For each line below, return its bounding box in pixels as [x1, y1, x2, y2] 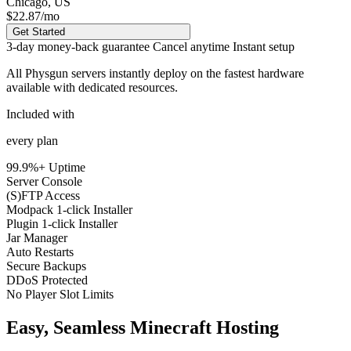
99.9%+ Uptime [6, 161, 85, 175]
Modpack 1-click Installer [6, 203, 132, 217]
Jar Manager [6, 231, 67, 245]
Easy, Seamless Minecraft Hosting [6, 317, 279, 338]
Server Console [6, 175, 82, 189]
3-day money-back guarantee [6, 40, 150, 54]
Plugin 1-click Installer [6, 217, 118, 231]
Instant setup [230, 40, 295, 54]
